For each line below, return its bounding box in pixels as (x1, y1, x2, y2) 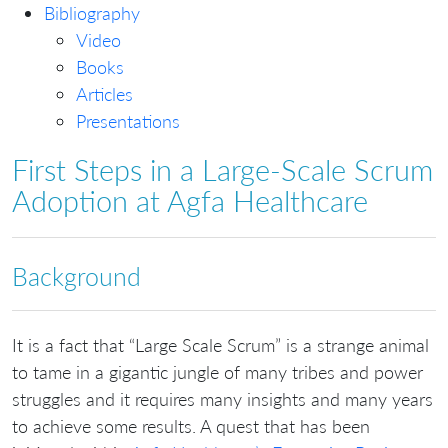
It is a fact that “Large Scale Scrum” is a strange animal (12, 333, 429, 356)
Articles (76, 83, 133, 106)
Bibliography (44, 2, 140, 25)
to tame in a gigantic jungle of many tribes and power (12, 360, 423, 383)
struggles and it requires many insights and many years (12, 387, 433, 410)
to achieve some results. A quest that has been (12, 414, 370, 437)
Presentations (76, 110, 180, 133)
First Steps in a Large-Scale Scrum (12, 153, 433, 188)
